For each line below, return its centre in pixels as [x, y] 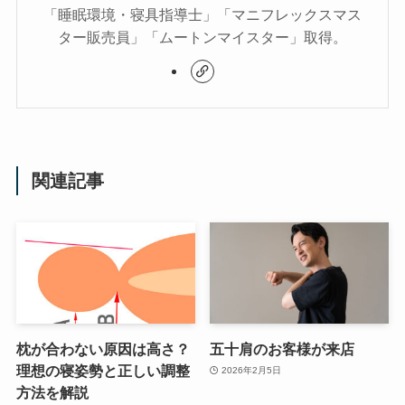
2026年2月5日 [251, 371]
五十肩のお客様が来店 [283, 348]
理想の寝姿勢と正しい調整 [103, 370]
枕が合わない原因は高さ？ [103, 348]
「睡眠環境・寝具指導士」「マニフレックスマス [202, 15]
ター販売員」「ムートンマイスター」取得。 [202, 38]
